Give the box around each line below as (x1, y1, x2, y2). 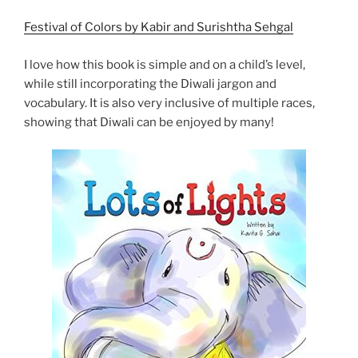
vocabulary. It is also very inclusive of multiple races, (24, 95, 315, 110)
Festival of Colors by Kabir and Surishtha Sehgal (24, 20, 293, 35)
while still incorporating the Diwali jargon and (24, 76, 276, 91)
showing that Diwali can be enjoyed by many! (24, 114, 276, 129)
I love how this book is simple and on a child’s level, (24, 57, 305, 72)
